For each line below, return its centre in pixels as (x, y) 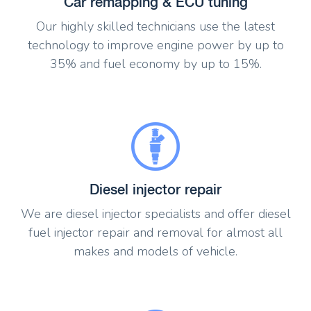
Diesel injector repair (155, 189)
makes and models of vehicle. (155, 251)
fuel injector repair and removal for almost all (155, 232)
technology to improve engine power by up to (155, 45)
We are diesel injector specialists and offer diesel (155, 213)
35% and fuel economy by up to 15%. (155, 64)
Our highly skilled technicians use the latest (155, 27)
